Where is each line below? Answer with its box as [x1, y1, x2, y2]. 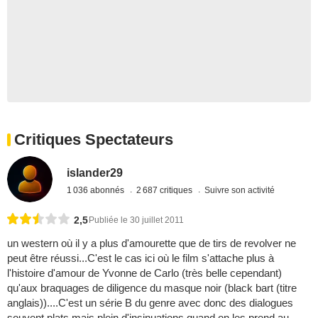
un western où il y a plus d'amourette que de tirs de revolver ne [7, 236, 296, 249]
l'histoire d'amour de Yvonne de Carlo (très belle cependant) [7, 266, 282, 279]
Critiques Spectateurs [14, 131, 173, 149]
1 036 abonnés [67, 185, 127, 195]
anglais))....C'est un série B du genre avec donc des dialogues [7, 296, 293, 309]
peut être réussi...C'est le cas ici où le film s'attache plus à [7, 251, 274, 264]
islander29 [67, 166, 124, 179]
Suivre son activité [204, 185, 275, 195]
